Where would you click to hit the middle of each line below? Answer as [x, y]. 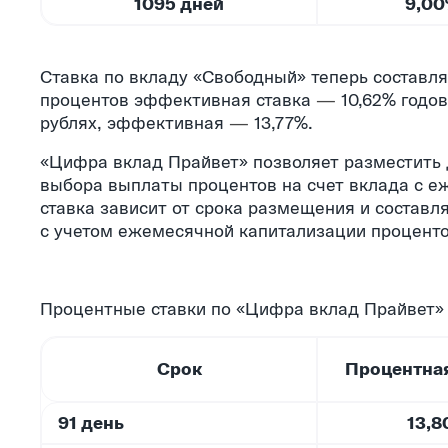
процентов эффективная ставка [178, 99]
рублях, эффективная [134, 122]
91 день [91, 423]
